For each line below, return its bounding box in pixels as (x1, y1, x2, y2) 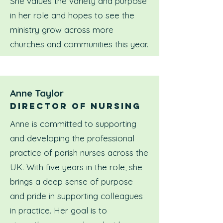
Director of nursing (10, 101, 141, 111)
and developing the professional (10, 133, 134, 143)
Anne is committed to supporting (10, 118, 136, 129)
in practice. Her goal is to (10, 205, 107, 216)
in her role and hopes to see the (10, 10, 134, 20)
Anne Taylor (10, 87, 64, 99)
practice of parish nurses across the (10, 147, 148, 158)
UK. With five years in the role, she (10, 162, 142, 172)
